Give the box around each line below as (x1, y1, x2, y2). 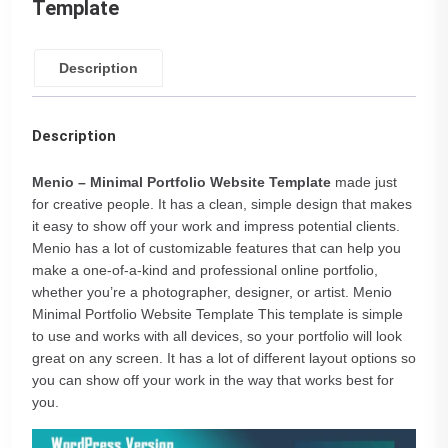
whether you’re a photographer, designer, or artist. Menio (32, 284, 392, 300)
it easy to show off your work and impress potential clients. (32, 218, 400, 234)
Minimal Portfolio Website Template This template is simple (32, 306, 403, 322)
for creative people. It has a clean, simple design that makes (32, 196, 412, 212)
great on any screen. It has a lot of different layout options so (32, 350, 416, 366)
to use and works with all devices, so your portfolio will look (32, 328, 402, 344)
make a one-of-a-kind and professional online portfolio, (32, 262, 378, 278)
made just (331, 174, 397, 190)
